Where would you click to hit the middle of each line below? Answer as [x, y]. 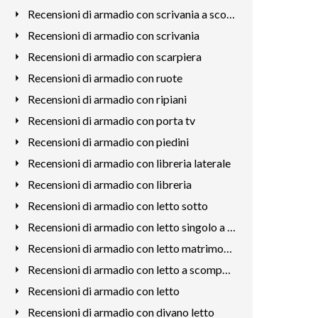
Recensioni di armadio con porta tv [111, 120]
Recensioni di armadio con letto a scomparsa [226, 269]
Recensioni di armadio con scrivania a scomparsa [230, 14]
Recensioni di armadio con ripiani [107, 99]
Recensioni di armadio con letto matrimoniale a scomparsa [227, 248]
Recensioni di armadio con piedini [108, 142]
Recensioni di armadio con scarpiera [114, 56]
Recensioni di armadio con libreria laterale [129, 163]
